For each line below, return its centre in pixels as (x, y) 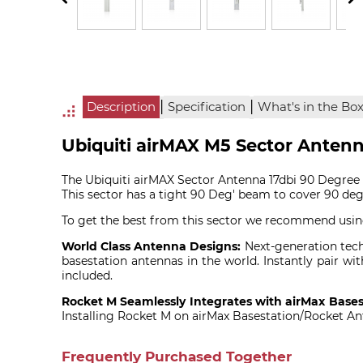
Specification (207, 107)
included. (87, 276)
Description (122, 107)
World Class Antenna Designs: (151, 247)
